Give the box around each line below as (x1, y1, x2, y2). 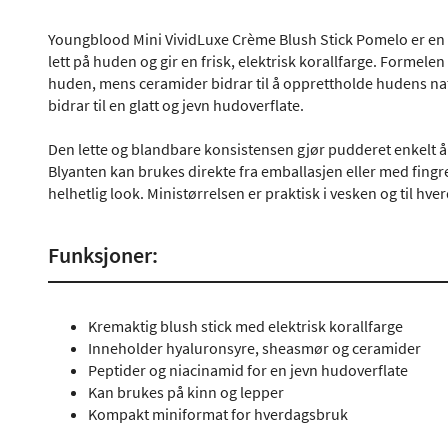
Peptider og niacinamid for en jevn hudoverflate (88, 360, 408, 380)
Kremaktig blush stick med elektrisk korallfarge (88, 316, 403, 336)
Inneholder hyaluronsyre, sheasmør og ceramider (88, 338, 421, 358)
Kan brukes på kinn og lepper (88, 382, 284, 402)
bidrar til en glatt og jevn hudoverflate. (48, 95, 304, 115)
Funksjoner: (48, 241, 158, 269)
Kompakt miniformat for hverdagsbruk (88, 404, 348, 424)
